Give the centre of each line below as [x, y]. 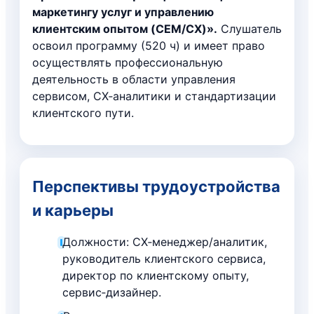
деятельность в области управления [134, 79]
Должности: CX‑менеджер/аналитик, [165, 241]
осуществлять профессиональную [128, 62]
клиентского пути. [83, 112]
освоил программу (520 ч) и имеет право [149, 45]
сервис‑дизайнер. [112, 292]
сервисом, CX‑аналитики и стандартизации [154, 96]
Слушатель [250, 28]
